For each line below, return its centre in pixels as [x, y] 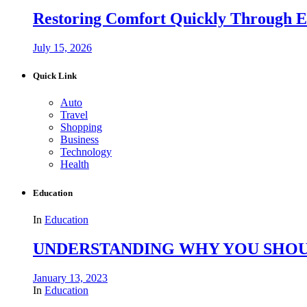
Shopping [81, 127]
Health [75, 164]
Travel [74, 115]
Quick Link [55, 76]
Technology [86, 152]
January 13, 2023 [70, 278]
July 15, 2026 [62, 48]
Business [79, 140]
